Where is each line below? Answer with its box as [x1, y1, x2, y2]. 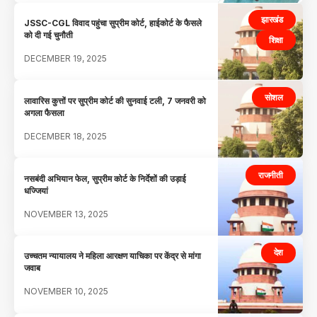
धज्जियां [24, 185, 49, 196]
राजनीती [258, 169, 283, 180]
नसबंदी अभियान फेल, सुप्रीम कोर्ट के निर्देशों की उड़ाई [24, 173, 187, 184]
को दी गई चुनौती [24, 29, 74, 40]
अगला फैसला [24, 107, 65, 118]
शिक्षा [268, 34, 283, 45]
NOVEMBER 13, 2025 [24, 208, 109, 219]
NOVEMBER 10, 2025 [24, 286, 109, 297]
